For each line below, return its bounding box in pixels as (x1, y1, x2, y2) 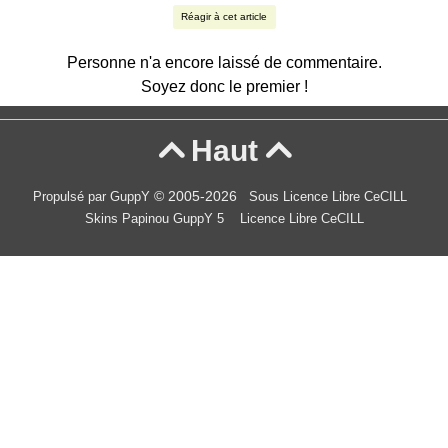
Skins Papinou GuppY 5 (84, 212, 232, 226)
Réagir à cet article (181, 11, 267, 23)
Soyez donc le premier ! (140, 78, 308, 95)
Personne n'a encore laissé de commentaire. (66, 54, 382, 71)
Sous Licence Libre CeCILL (249, 190, 411, 204)
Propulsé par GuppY (33, 190, 154, 204)
